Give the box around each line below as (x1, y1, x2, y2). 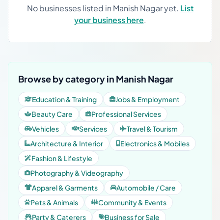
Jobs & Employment (115, 95, 180, 104)
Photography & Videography (30, 168, 123, 177)
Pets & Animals (30, 198, 78, 207)
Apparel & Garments (32, 183, 98, 192)
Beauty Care (31, 110, 73, 118)
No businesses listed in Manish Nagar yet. (27, 3, 180, 13)
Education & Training (32, 95, 97, 104)
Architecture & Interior (30, 139, 103, 148)
